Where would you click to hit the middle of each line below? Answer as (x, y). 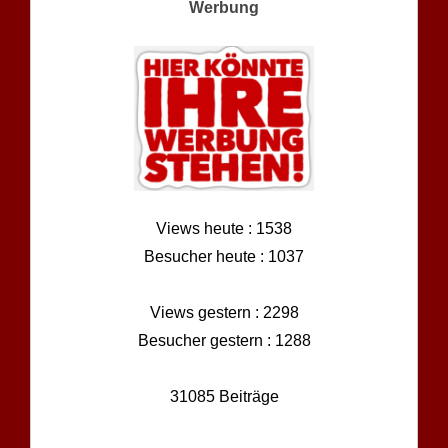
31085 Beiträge (224, 397)
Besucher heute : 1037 (224, 257)
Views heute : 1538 (224, 229)
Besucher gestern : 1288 (224, 341)
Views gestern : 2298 (224, 313)
